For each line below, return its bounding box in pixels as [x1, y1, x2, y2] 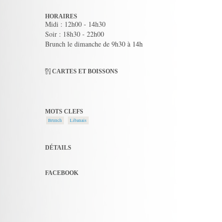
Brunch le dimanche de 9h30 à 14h [45, 39, 143, 49]
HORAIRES [45, 13, 77, 20]
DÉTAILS [45, 144, 71, 151]
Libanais [70, 117, 87, 123]
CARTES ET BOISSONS [51, 68, 118, 75]
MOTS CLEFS [45, 108, 83, 115]
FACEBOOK [45, 169, 78, 176]
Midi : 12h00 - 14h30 [45, 19, 106, 29]
